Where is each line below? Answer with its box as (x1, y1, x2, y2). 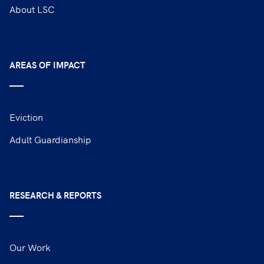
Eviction (9, 110, 43, 123)
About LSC (9, 2, 55, 15)
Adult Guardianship (9, 132, 91, 146)
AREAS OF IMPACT (9, 58, 85, 71)
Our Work (9, 240, 51, 253)
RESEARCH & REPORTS (9, 188, 101, 201)
